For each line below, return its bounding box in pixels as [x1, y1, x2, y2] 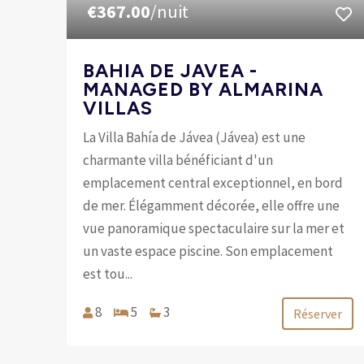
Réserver [293, 305, 343, 322]
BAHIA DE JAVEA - [83, 58, 258, 82]
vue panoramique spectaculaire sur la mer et [83, 219, 345, 237]
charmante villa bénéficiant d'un [83, 150, 274, 169]
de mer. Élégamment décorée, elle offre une [83, 196, 340, 214]
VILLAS [83, 96, 154, 119]
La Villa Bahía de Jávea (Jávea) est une [83, 128, 306, 146]
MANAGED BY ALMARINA [83, 77, 324, 101]
